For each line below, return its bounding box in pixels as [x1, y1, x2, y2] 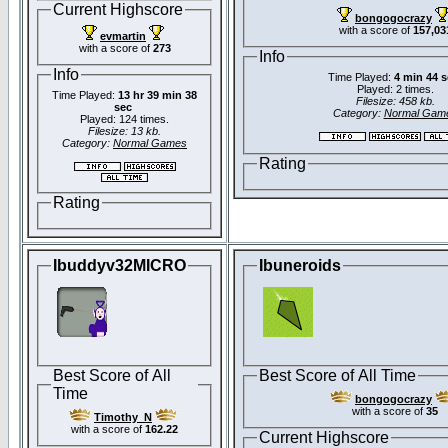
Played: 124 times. [80, 113, 169, 126]
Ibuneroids [259, 257, 341, 274]
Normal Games [113, 137, 187, 150]
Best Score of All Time [259, 366, 416, 384]
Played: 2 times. [356, 83, 434, 96]
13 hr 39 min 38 [118, 89, 197, 102]
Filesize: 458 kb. [355, 95, 435, 108]
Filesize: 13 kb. [88, 125, 161, 138]
